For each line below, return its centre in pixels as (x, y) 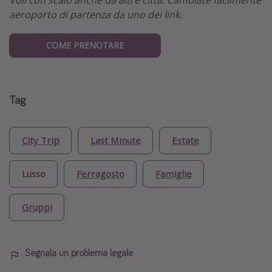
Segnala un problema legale (79, 252)
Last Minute (115, 141)
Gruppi (37, 207)
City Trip (40, 141)
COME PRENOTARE (85, 45)
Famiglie (173, 174)
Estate (185, 141)
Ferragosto (100, 174)
